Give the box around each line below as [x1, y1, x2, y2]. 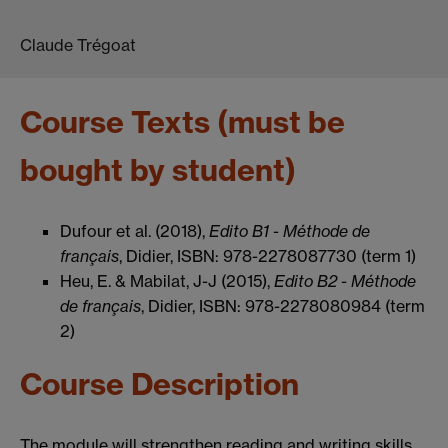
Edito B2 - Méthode [274, 270, 416, 291]
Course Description [20, 364, 299, 403]
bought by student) [20, 151, 296, 190]
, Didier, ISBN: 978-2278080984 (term [141, 295, 425, 316]
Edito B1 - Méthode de [209, 220, 370, 241]
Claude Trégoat [20, 35, 136, 56]
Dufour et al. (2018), [60, 220, 209, 241]
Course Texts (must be [20, 103, 345, 142]
